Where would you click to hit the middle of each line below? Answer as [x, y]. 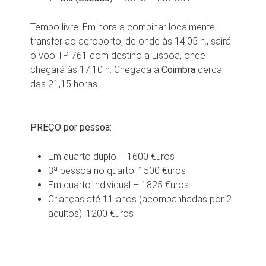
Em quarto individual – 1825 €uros [118, 185]
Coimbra [178, 69]
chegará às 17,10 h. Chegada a [96, 69]
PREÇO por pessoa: [71, 127]
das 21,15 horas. [65, 84]
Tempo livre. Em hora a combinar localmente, [123, 27]
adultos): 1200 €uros [91, 213]
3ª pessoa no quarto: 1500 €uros [117, 170]
